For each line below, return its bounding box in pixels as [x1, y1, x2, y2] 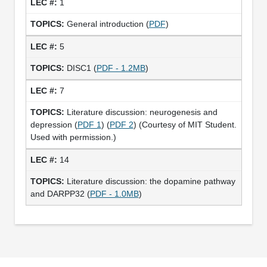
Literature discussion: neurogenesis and [66, 107, 218, 117]
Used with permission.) [30, 132, 116, 142]
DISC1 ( [66, 63, 97, 73]
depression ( [30, 119, 77, 129]
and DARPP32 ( [30, 188, 90, 198]
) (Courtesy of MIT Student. [133, 119, 237, 129]
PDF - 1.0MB [89, 188, 139, 198]
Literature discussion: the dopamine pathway [66, 176, 235, 186]
